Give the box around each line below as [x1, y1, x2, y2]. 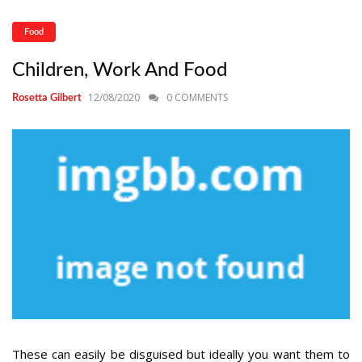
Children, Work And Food [12, 61, 227, 80]
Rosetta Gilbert [12, 93, 82, 103]
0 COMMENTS [166, 90, 228, 104]
